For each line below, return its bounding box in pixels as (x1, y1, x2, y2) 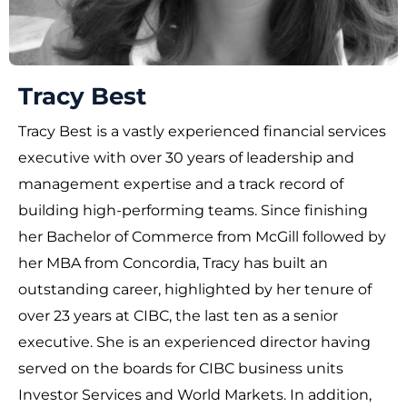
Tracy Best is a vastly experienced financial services (18, 123, 386, 140)
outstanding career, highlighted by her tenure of (18, 281, 372, 298)
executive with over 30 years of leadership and (18, 149, 354, 166)
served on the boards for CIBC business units (18, 360, 343, 377)
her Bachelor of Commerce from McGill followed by (18, 228, 386, 245)
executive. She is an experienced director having (18, 333, 371, 351)
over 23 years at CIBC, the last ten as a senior (18, 307, 338, 324)
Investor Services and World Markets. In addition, (18, 386, 372, 403)
